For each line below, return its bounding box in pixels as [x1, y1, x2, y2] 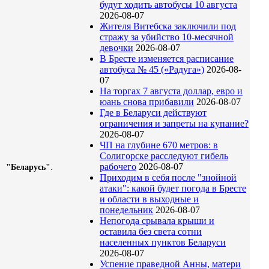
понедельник [100, 205, 153, 216]
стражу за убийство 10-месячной [100, 32, 234, 43]
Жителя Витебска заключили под [100, 21, 236, 32]
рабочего [100, 162, 136, 172]
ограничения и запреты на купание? [100, 118, 249, 129]
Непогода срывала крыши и [100, 216, 214, 226]
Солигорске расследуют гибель [100, 151, 228, 162]
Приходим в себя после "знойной [100, 172, 237, 183]
